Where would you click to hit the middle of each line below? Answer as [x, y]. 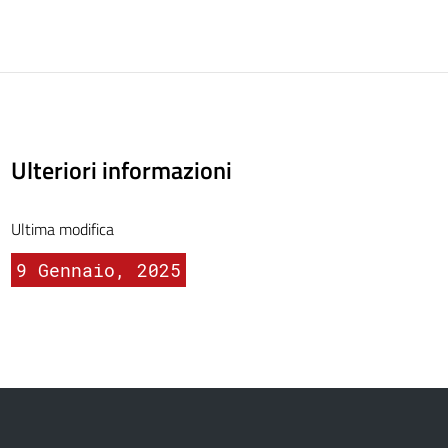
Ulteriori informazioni [121, 170]
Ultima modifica [62, 229]
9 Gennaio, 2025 [98, 270]
